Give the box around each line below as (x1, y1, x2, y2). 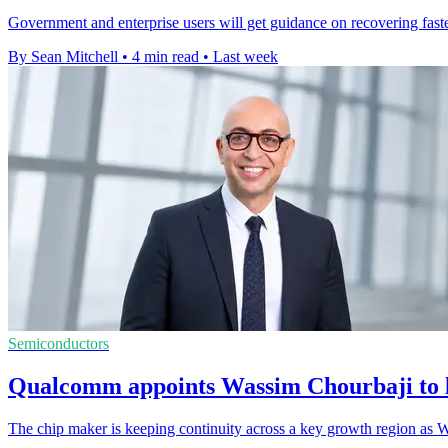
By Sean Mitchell (8, 48, 118, 66)
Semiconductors (8, 335, 109, 353)
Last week (213, 48, 278, 66)
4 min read (132, 48, 199, 66)
